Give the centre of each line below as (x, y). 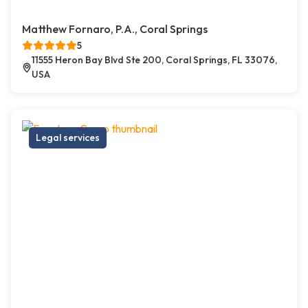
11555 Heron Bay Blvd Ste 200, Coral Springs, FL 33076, (155, 60)
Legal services (68, 138)
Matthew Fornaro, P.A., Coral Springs (115, 29)
